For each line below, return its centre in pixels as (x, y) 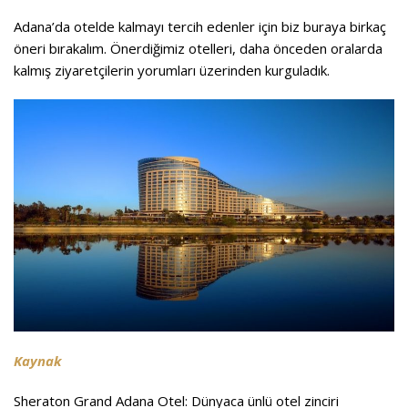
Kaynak (38, 360)
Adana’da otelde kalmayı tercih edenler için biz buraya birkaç (200, 26)
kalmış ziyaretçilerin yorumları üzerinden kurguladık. (172, 70)
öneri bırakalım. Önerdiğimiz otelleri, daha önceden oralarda (198, 48)
